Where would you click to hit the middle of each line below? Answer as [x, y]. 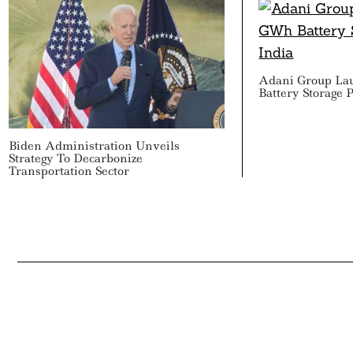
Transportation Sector [69, 171]
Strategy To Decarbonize [75, 158]
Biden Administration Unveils [94, 145]
